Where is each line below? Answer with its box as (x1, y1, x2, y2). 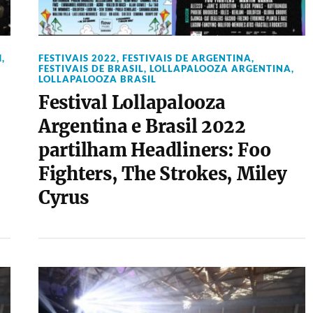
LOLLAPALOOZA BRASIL (38, 73, 156, 85)
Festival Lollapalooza (38, 92, 226, 114)
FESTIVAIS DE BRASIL (38, 63, 144, 74)
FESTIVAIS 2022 (38, 52, 117, 64)
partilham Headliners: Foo (38, 139, 271, 161)
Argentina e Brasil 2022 (38, 115, 246, 138)
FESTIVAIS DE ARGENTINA (122, 52, 252, 64)
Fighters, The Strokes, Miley (38, 163, 287, 185)
